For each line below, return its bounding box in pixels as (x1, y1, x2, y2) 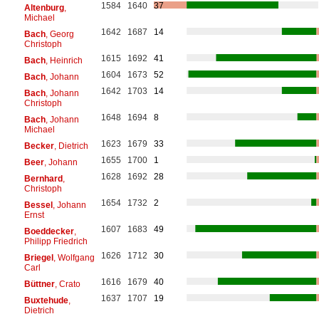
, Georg (45, 28, 74, 39)
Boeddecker (23, 226, 74, 236)
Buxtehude (23, 295, 68, 305)
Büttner (23, 278, 55, 289)
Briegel (23, 252, 53, 263)
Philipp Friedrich (23, 236, 88, 246)
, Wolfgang (53, 252, 95, 263)
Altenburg (23, 2, 64, 13)
